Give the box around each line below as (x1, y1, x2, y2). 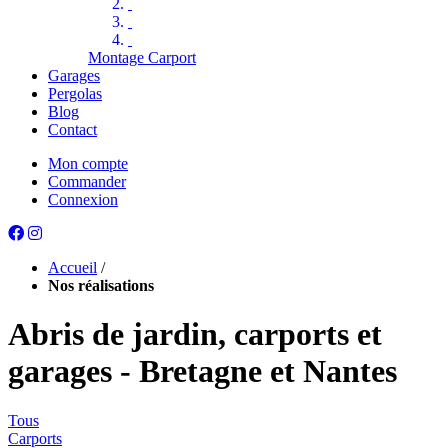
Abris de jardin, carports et (8, 316, 382, 353)
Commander (48, 173, 126, 190)
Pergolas (48, 85, 102, 102)
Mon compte (48, 155, 128, 172)
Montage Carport (88, 49, 196, 66)
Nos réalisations (48, 277, 154, 294)
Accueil (48, 259, 97, 276)
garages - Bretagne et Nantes (8, 353, 397, 390)
